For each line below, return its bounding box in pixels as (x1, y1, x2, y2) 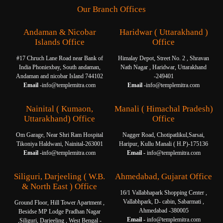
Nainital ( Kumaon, (26, 104, 93, 113)
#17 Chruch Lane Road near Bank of (16, 54, 103, 62)
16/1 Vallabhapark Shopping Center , (120, 189, 207, 196)
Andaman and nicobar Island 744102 (16, 72, 103, 80)
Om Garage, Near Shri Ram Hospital (16, 131, 103, 138)
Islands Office (34, 37, 85, 47)
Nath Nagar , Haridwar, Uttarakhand (120, 63, 207, 71)
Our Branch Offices (77, 4, 146, 14)
